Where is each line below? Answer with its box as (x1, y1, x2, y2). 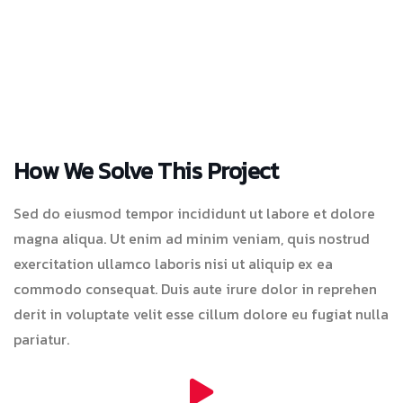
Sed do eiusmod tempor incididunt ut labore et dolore (13, 202, 375, 225)
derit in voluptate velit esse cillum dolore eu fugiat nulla (13, 303, 389, 326)
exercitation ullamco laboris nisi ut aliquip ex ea (13, 253, 333, 275)
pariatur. (13, 328, 69, 351)
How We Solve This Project (13, 153, 278, 189)
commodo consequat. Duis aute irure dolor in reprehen (13, 278, 377, 300)
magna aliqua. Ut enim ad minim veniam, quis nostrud (13, 228, 370, 250)
